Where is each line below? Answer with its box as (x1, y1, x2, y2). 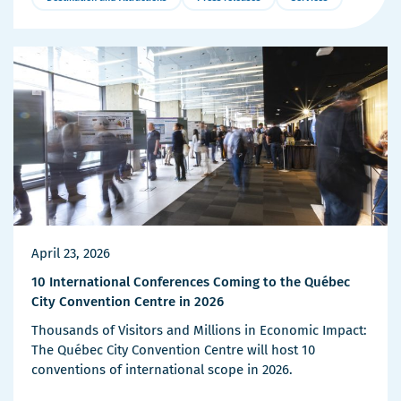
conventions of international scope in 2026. (31, 362, 293, 379)
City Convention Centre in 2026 (31, 294, 224, 311)
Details (33, 21, 76, 38)
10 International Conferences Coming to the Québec (31, 274, 350, 291)
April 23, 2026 (31, 245, 110, 262)
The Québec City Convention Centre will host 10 (31, 342, 315, 359)
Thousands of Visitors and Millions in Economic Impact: (31, 322, 367, 339)
